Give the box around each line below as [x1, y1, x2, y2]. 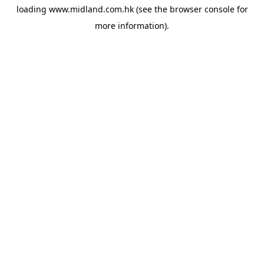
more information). [95, 20, 169, 31]
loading [16, 4, 49, 15]
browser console [169, 4, 235, 15]
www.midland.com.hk [48, 4, 134, 15]
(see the [133, 4, 167, 15]
